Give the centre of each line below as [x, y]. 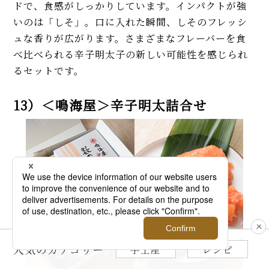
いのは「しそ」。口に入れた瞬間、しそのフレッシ [131, 22]
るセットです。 [49, 71]
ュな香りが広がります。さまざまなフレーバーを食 [130, 38]
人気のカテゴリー [59, 249]
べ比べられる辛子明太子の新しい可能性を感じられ [131, 55]
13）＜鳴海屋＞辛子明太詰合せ [110, 105]
